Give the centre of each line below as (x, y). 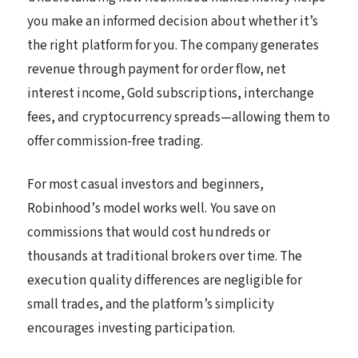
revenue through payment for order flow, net (157, 69)
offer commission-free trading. (115, 141)
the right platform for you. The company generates (173, 45)
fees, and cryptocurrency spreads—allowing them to (179, 117)
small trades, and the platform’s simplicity (151, 304)
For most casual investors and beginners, (146, 184)
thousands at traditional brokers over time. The (165, 256)
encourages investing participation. (131, 328)
